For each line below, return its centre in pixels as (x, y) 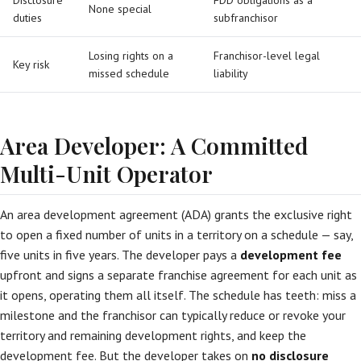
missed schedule (129, 73)
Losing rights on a (131, 56)
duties (27, 18)
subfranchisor (246, 18)
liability (231, 73)
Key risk (31, 64)
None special (120, 9)
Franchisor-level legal (267, 56)
